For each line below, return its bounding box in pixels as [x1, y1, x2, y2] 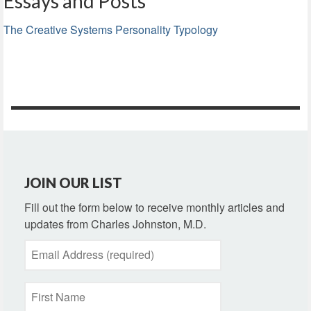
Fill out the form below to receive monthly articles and [24, 199, 285, 215]
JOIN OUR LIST [24, 174, 122, 191]
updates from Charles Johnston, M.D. [24, 216, 206, 232]
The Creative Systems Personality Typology [3, 22, 218, 37]
